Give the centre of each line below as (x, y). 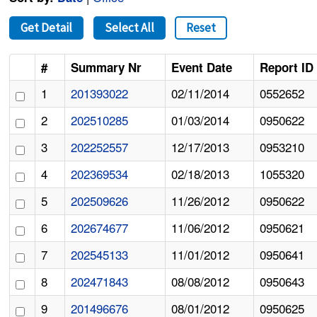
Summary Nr (106, 68)
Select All (129, 28)
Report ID (287, 68)
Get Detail (47, 28)
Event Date (202, 68)
